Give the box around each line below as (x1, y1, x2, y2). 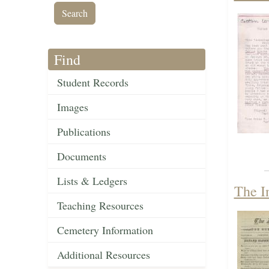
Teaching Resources (57, 198, 144, 213)
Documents (57, 149, 106, 164)
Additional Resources (57, 247, 150, 262)
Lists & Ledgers (57, 174, 127, 189)
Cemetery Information (57, 223, 153, 238)
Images (57, 100, 88, 115)
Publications (57, 124, 110, 139)
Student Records (57, 75, 128, 90)
